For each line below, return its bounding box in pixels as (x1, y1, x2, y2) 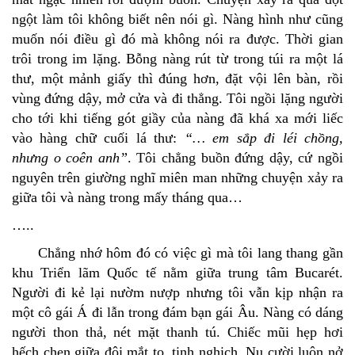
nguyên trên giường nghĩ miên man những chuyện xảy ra (12, 170, 343, 186)
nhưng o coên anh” (12, 150, 128, 166)
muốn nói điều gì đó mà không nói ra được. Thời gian (12, 31, 343, 48)
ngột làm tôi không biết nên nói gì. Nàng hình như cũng (12, 11, 343, 28)
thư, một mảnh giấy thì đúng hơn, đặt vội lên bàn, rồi (12, 71, 343, 87)
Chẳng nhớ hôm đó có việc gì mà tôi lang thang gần (12, 245, 343, 261)
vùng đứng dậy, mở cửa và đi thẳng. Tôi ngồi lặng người (12, 90, 343, 107)
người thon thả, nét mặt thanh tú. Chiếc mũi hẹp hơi (12, 324, 343, 341)
